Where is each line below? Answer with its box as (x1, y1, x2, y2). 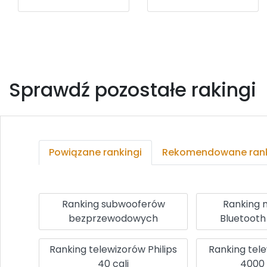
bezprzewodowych (69, 211, 158, 225)
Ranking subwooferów (61, 197, 165, 211)
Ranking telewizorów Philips (49, 242, 177, 256)
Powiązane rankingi (49, 145, 142, 159)
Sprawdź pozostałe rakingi (9, 76, 256, 103)
